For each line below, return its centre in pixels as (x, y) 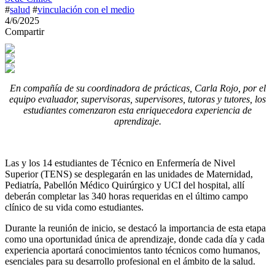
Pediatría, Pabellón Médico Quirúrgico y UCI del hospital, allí (125, 185)
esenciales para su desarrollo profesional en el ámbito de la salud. (130, 261)
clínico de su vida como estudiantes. (74, 207)
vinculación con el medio (86, 10)
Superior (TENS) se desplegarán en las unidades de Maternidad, (129, 174)
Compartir (25, 32)
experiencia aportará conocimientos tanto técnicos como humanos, (133, 250)
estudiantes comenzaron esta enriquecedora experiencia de (137, 110)
